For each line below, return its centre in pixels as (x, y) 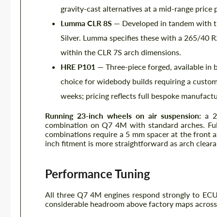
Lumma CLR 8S (86, 23)
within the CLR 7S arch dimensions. (121, 52)
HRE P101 (78, 67)
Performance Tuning (98, 174)
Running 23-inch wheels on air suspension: (123, 116)
